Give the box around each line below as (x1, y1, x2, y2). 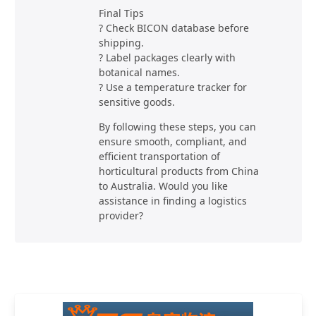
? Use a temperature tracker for (98, 80, 247, 94)
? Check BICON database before (98, 20, 249, 35)
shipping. (98, 35, 144, 49)
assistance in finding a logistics (98, 193, 247, 207)
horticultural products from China (98, 164, 259, 178)
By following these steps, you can (98, 119, 256, 133)
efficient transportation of (98, 149, 220, 163)
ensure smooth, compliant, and (98, 134, 247, 148)
